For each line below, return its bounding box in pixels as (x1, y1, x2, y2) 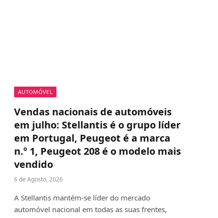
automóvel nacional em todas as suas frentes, (14, 204, 167, 215)
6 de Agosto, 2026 (14, 175, 63, 184)
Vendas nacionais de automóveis (14, 105, 172, 119)
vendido (14, 158, 53, 171)
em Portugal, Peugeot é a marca (14, 131, 170, 145)
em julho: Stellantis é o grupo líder (14, 118, 181, 132)
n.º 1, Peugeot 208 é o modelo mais (14, 145, 181, 158)
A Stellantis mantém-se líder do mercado (14, 193, 150, 203)
